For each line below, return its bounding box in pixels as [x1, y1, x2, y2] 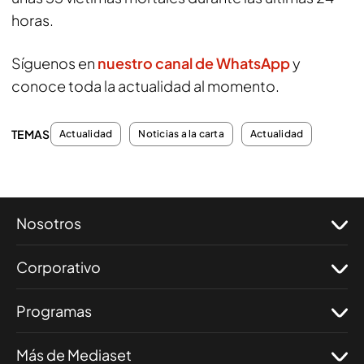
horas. [11, 11, 54, 29]
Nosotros [16, 214, 81, 232]
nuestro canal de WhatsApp [97, 54, 292, 72]
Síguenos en [11, 54, 97, 72]
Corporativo [16, 258, 101, 276]
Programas [16, 301, 92, 320]
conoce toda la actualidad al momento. [11, 76, 279, 95]
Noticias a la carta [138, 128, 224, 140]
